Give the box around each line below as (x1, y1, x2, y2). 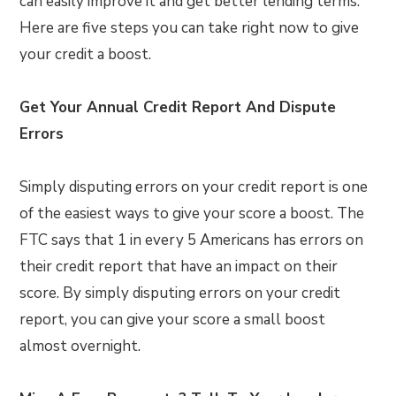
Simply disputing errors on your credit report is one (19, 177, 369, 197)
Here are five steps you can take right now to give (19, 18, 360, 38)
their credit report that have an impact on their (19, 256, 339, 277)
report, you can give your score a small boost (19, 309, 326, 330)
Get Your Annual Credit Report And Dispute (19, 97, 337, 118)
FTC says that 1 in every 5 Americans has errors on (19, 230, 364, 250)
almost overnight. (19, 336, 141, 356)
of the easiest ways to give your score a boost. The (19, 203, 365, 224)
